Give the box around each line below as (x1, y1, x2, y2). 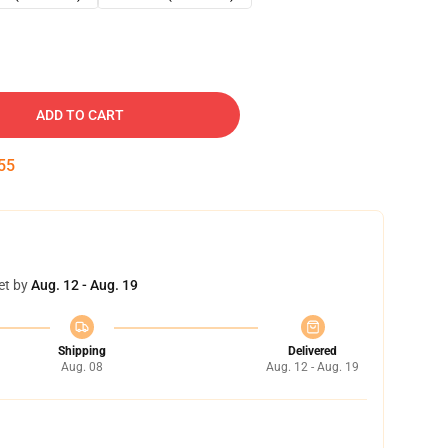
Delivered (288, 344, 337, 358)
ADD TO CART (36, 107, 124, 123)
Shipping (57, 344, 106, 358)
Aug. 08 (60, 360, 103, 374)
